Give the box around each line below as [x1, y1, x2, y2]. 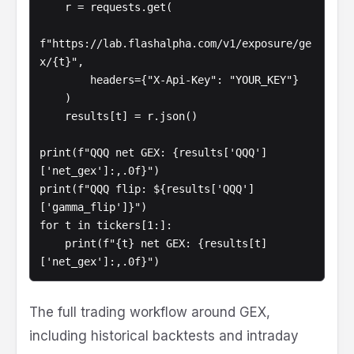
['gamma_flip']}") [40, 201, 147, 214]
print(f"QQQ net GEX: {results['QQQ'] [40, 146, 267, 160]
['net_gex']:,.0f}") [40, 164, 160, 178]
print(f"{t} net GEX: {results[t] [40, 237, 65, 250]
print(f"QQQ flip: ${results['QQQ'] [40, 183, 254, 196]
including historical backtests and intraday [29, 328, 299, 345]
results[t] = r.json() [40, 110, 65, 123]
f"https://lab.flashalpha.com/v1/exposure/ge [40, 37, 311, 51]
